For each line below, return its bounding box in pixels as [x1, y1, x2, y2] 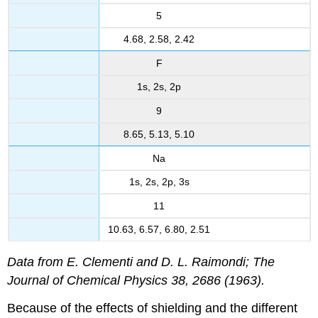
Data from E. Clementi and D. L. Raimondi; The [7, 255, 275, 270]
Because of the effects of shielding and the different [7, 301, 298, 316]
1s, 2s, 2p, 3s [128, 176, 190, 188]
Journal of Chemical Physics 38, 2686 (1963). [7, 273, 265, 288]
